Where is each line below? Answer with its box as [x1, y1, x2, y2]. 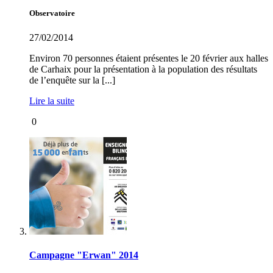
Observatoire [29, 9, 75, 18]
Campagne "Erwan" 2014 [29, 249, 138, 260]
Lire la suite [29, 95, 74, 106]
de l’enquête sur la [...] [29, 74, 115, 85]
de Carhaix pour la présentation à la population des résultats [29, 63, 257, 74]
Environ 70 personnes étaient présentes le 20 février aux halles [29, 52, 268, 63]
